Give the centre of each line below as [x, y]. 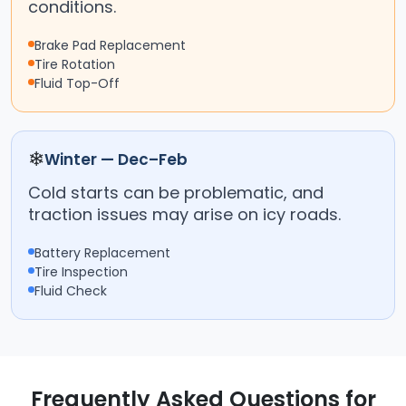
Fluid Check [71, 291]
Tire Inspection [81, 272]
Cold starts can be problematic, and [176, 193]
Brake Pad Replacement [110, 46]
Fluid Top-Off [77, 84]
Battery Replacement [102, 253]
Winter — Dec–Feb [116, 160]
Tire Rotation [75, 65]
